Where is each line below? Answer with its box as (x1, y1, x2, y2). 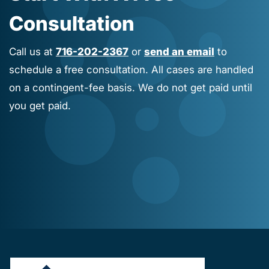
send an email (144, 46, 214, 58)
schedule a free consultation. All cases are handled (8, 64, 253, 76)
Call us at (8, 46, 56, 58)
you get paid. (8, 100, 71, 112)
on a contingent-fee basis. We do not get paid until (8, 82, 252, 94)
